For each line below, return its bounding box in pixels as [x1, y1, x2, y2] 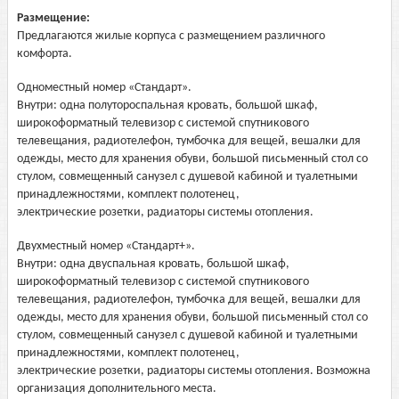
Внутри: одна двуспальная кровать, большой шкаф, [17, 257, 289, 271]
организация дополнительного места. [17, 382, 216, 395]
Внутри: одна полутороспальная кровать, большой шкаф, [17, 99, 318, 112]
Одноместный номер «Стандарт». [17, 81, 191, 94]
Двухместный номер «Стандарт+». [17, 240, 195, 253]
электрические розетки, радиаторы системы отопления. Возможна [17, 364, 370, 378]
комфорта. [17, 47, 72, 61]
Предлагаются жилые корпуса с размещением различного [17, 29, 325, 43]
